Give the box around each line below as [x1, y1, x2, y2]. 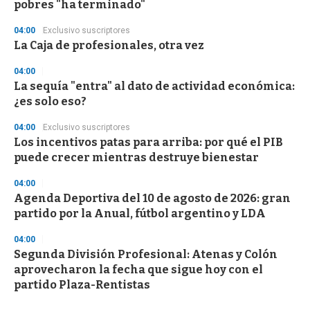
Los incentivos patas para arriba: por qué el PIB [14, 136, 283, 149]
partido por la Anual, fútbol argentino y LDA [14, 207, 266, 221]
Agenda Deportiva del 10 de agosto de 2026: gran [14, 192, 291, 206]
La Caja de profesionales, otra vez [14, 39, 204, 53]
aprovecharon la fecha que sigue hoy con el [14, 263, 263, 277]
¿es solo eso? [14, 95, 86, 109]
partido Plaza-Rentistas [14, 278, 150, 292]
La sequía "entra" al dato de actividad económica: [14, 80, 295, 93]
